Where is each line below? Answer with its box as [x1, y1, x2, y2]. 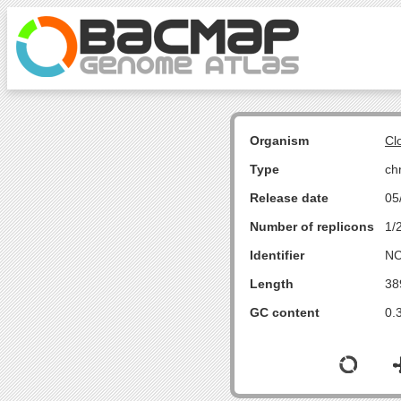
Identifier [250, 248, 304, 262]
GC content [250, 305, 320, 320]
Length [250, 277, 294, 291]
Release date [250, 191, 328, 205]
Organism [250, 133, 309, 148]
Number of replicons [250, 219, 374, 234]
